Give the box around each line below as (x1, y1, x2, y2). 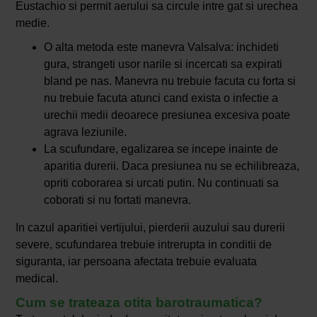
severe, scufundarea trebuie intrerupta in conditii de (15, 238, 272, 251)
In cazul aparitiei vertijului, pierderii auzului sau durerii (15, 221, 285, 234)
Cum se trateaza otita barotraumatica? (15, 295, 263, 311)
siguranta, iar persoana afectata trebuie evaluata (15, 255, 257, 268)
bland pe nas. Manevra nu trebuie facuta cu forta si (43, 75, 296, 88)
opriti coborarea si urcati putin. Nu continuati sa (43, 177, 279, 190)
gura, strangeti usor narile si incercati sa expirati (43, 58, 282, 71)
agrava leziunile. (43, 126, 127, 139)
